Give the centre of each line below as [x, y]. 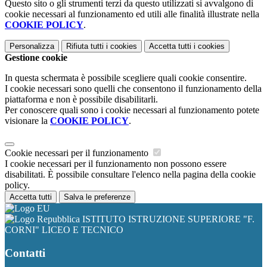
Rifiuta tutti [85, 46]
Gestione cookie [36, 58]
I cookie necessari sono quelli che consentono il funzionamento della [133, 89]
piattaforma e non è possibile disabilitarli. [81, 100]
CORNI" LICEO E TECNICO [64, 230]
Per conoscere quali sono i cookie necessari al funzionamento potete [132, 110]
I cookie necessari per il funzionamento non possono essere [116, 164]
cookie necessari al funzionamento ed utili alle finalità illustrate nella [132, 14]
